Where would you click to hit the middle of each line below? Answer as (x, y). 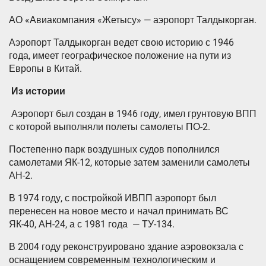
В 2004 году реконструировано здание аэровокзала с (126, 247)
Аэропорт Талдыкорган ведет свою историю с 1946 (121, 42)
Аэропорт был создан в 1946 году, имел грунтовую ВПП (133, 114)
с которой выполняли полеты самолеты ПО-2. (110, 127)
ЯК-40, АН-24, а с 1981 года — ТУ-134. (92, 224)
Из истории (38, 91)
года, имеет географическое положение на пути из (120, 56)
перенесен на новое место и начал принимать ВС (119, 211)
